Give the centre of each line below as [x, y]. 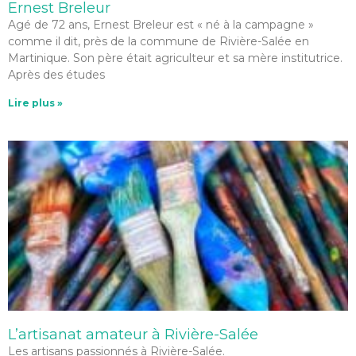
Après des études [56, 75]
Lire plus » [35, 103]
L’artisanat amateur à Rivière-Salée [133, 335]
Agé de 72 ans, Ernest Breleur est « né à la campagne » [161, 25]
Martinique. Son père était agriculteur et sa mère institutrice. [175, 58]
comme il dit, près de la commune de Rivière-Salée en [159, 41]
